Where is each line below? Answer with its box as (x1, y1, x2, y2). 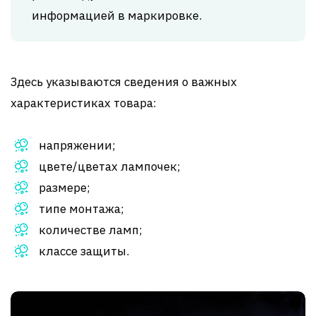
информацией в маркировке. (32, 8, 202, 24)
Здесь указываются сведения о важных (11, 74, 237, 90)
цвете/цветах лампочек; (39, 159, 181, 175)
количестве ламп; (39, 222, 142, 238)
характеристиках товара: (11, 95, 157, 111)
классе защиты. (39, 243, 129, 260)
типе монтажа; (39, 201, 124, 217)
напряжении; (39, 138, 116, 154)
